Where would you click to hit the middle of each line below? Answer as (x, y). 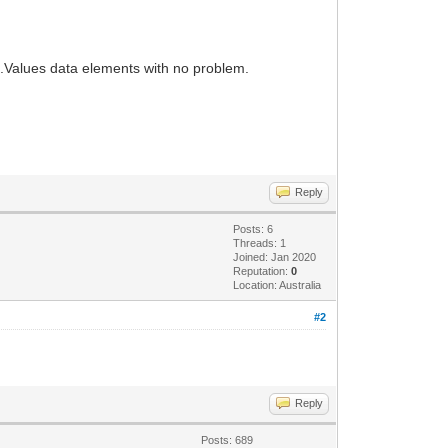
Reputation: (262, 270)
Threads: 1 (260, 242)
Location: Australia (277, 284)
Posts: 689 (227, 439)
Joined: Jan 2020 (275, 256)
